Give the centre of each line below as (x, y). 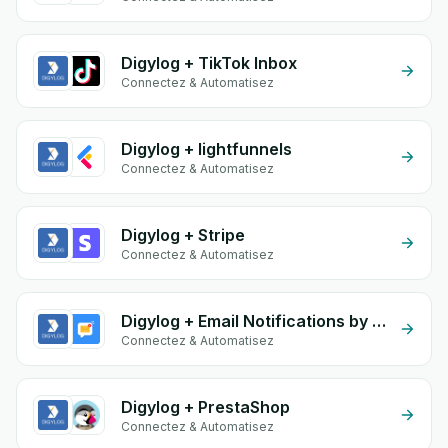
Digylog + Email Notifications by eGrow (379, 321)
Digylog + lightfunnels (206, 149)
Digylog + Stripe (183, 235)
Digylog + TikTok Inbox (209, 63)
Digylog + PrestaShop (205, 407)
